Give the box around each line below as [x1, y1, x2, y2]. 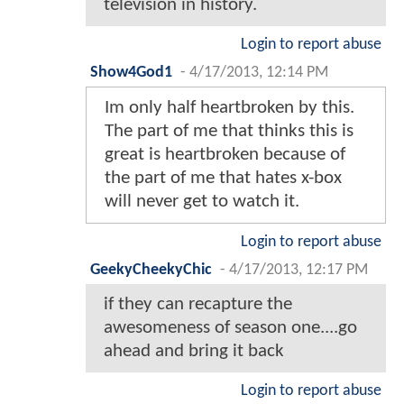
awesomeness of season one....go [104, 317, 357, 337]
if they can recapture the [104, 294, 292, 314]
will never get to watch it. [105, 191, 299, 211]
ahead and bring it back [104, 341, 284, 361]
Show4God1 [90, 64, 172, 80]
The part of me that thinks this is [105, 121, 353, 141]
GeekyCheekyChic [90, 262, 212, 278]
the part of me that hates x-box [105, 168, 342, 188]
